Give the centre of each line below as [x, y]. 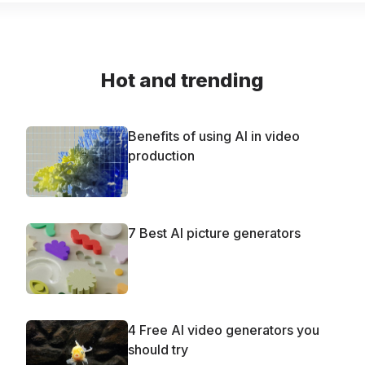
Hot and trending [182, 80]
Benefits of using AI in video [214, 136]
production [161, 155]
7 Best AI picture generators [214, 233]
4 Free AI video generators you [224, 330]
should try [158, 350]
